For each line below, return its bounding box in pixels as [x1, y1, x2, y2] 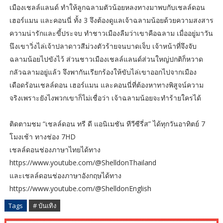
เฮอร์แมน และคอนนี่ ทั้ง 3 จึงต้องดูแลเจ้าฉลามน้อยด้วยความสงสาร [9, 15, 214, 25]
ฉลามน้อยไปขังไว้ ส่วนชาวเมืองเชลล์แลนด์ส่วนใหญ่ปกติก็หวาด [9, 54, 203, 64]
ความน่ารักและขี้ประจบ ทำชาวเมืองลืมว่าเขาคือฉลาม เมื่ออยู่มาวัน [9, 28, 213, 38]
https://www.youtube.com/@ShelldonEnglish [9, 184, 151, 194]
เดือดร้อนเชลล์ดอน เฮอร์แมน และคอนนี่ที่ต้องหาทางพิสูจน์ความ [9, 80, 204, 90]
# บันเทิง [32, 201, 56, 211]
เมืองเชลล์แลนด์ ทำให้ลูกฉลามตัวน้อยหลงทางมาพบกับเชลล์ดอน [9, 2, 205, 12]
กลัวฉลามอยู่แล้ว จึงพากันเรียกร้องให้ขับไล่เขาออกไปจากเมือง [9, 67, 197, 77]
